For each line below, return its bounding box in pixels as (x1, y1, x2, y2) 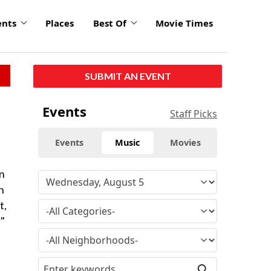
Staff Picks (170, 106, 217, 120)
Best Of (93, 17, 126, 30)
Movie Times (155, 17, 213, 30)
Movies (170, 136, 201, 148)
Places (45, 17, 74, 30)
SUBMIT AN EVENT (84, 70, 171, 82)
